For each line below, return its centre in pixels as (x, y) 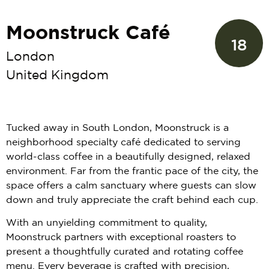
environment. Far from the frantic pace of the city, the (132, 171)
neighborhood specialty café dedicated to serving (123, 143)
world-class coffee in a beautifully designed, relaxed (128, 157)
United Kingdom (57, 76)
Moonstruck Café (88, 34)
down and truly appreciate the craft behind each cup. (132, 200)
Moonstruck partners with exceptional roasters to (121, 238)
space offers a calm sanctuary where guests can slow (131, 186)
